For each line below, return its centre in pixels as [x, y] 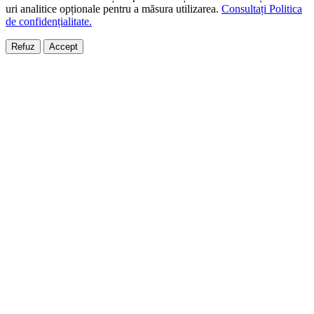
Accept [63, 47]
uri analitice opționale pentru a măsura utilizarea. [114, 9]
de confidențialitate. [49, 22]
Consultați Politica [262, 9]
